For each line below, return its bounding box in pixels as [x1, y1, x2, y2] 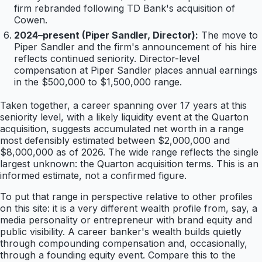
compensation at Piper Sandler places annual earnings [14, 64, 257, 77]
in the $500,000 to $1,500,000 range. [14, 76, 182, 88]
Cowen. [14, 14, 47, 26]
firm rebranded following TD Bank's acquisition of [14, 2, 235, 15]
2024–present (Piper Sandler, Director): [14, 29, 198, 42]
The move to [201, 29, 258, 42]
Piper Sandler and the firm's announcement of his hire [14, 41, 257, 53]
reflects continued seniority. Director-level [14, 53, 199, 65]
